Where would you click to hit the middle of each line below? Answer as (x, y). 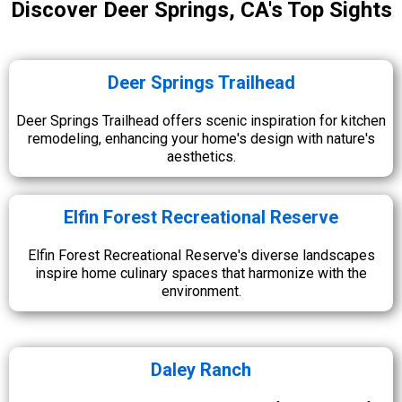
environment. (201, 291)
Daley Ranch (201, 369)
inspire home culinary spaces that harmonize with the (201, 273)
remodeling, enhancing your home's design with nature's (201, 138)
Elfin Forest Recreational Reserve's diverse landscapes (201, 255)
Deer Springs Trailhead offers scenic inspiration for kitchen (201, 120)
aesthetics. (201, 156)
